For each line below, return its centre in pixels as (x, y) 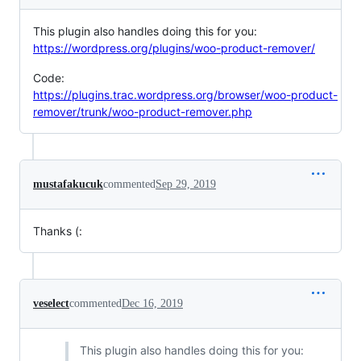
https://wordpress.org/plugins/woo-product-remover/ (174, 48)
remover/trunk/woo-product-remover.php (143, 112)
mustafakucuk (68, 184)
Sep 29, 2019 (186, 184)
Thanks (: (58, 231)
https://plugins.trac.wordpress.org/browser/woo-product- (185, 95)
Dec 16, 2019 (152, 303)
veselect (51, 303)
